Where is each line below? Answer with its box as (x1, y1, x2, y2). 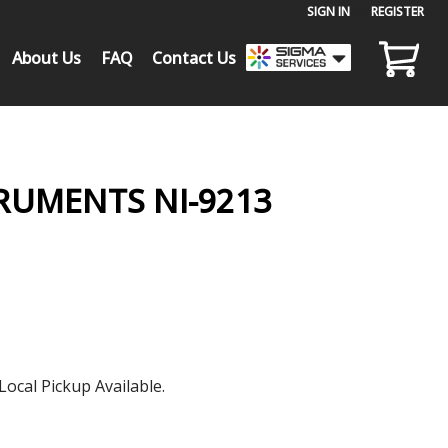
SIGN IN (307, 2, 351, 20)
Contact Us (152, 46, 237, 69)
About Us (12, 46, 82, 69)
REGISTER (371, 2, 425, 20)
